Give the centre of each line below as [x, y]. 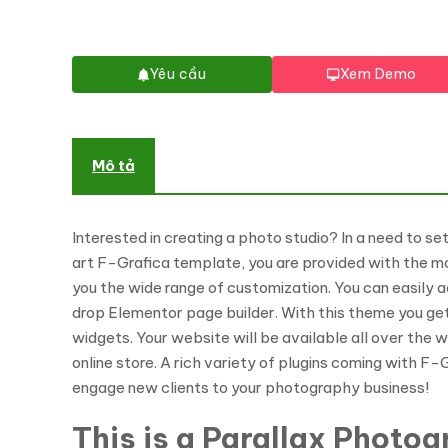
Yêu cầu [177, 74]
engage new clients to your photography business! [250, 387]
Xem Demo [378, 74]
